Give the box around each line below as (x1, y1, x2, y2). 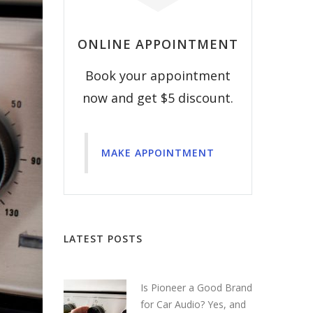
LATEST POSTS (64, 231, 143, 245)
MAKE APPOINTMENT (101, 145, 214, 159)
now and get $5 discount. (82, 89, 233, 106)
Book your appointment (85, 66, 231, 84)
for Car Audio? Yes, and (140, 297, 246, 311)
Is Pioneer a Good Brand (140, 280, 252, 294)
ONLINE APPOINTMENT (78, 35, 238, 52)
